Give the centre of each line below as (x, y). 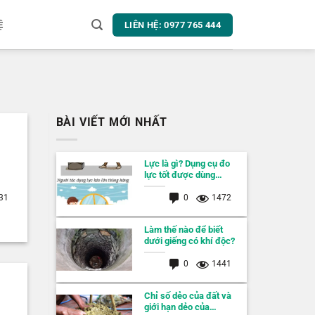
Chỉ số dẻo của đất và (187, 296)
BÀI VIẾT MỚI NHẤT (112, 122)
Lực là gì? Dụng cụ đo (187, 164)
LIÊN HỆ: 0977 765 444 (173, 25)
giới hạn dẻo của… (180, 307)
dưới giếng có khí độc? (189, 241)
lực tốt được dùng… (183, 175)
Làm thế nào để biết (183, 230)
